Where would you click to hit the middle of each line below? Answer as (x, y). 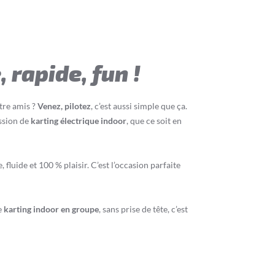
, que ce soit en (154, 121)
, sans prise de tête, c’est (143, 209)
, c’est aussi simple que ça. (139, 106)
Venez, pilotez (64, 106)
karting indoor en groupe (51, 209)
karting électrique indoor (79, 121)
